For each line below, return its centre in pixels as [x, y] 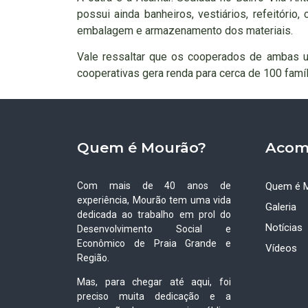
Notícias [284, 227]
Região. [93, 257]
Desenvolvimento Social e [154, 229]
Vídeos [282, 248]
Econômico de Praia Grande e [154, 243]
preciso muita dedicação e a [154, 296]
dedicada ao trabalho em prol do [154, 214]
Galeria [281, 207]
